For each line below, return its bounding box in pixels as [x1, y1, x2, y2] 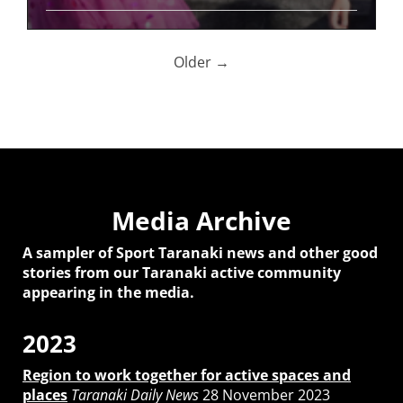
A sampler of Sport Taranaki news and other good [22, 242, 378, 263]
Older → [174, 51, 229, 72]
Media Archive [112, 202, 291, 237]
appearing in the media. [22, 282, 194, 302]
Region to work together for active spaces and [22, 364, 351, 385]
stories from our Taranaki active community [22, 262, 341, 282]
